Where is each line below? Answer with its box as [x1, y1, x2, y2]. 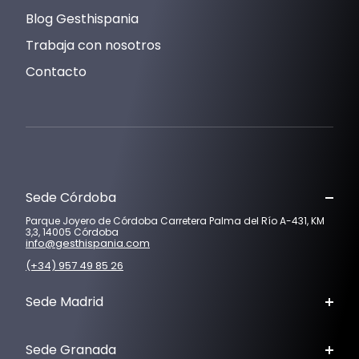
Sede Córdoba [26, 188, 116, 207]
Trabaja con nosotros [26, 35, 161, 54]
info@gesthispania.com [26, 235, 150, 251]
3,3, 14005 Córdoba [26, 224, 119, 239]
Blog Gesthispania [26, 9, 139, 28]
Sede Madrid [26, 292, 103, 311]
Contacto [26, 62, 87, 81]
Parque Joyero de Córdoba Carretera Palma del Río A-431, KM [26, 213, 325, 228]
